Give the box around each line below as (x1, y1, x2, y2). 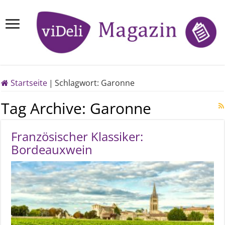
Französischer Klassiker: (11, 128, 144, 145)
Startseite (9, 77, 48, 89)
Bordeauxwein (11, 141, 93, 158)
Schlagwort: (55, 77, 101, 89)
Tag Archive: (1, 98, 90, 119)
